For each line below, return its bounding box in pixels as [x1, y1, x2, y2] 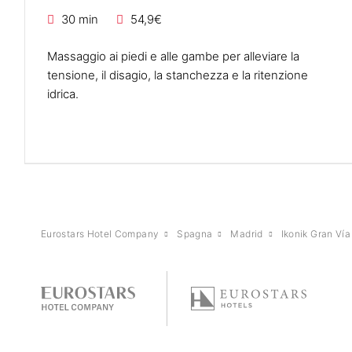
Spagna [177, 228, 213, 240]
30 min [61, 11, 98, 27]
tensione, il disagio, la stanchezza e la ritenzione [47, 67, 308, 82]
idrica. [47, 86, 79, 101]
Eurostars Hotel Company [41, 228, 159, 240]
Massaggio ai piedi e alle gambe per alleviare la [47, 48, 299, 64]
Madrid [230, 228, 263, 240]
